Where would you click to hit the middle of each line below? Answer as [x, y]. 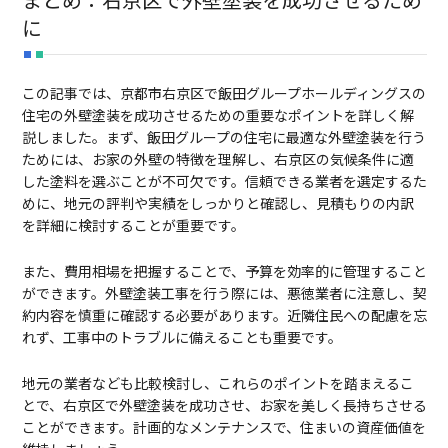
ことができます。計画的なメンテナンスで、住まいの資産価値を [223, 426]
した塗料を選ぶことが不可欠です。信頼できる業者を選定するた [224, 180]
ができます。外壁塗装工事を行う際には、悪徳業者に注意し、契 [224, 292]
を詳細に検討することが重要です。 [133, 224]
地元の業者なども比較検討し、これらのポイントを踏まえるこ [217, 382]
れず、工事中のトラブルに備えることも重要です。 [181, 336]
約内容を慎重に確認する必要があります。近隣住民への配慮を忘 [224, 314]
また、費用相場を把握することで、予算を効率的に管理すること [224, 270]
